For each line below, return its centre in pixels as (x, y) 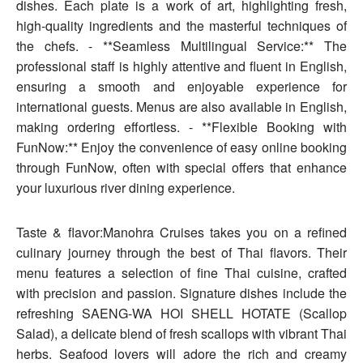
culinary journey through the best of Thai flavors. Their (181, 253)
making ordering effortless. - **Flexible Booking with (181, 127)
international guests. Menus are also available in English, (181, 107)
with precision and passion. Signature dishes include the (181, 293)
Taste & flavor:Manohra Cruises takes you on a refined (181, 233)
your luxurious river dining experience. (126, 188)
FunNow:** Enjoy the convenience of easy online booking (181, 147)
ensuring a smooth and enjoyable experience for (181, 87)
